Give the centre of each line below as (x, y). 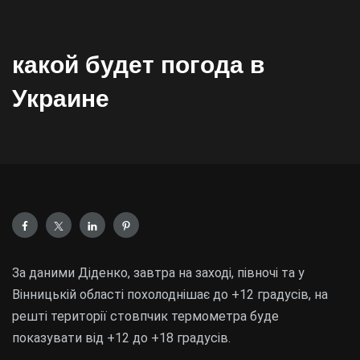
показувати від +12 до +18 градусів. (121, 338)
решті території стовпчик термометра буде (145, 316)
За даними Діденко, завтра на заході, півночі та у (158, 273)
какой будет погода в (138, 65)
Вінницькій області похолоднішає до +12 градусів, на (170, 295)
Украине (61, 98)
